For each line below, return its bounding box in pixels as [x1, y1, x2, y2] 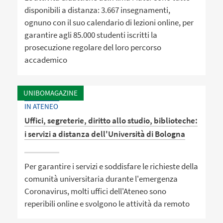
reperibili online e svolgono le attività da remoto [24, 198, 190, 209]
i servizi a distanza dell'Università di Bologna [24, 128, 186, 140]
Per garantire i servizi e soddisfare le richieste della [24, 160, 199, 172]
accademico [24, 54, 68, 66]
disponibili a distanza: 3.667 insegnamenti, [24, 4, 171, 16]
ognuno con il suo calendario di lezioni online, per [24, 17, 194, 28]
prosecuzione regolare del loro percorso [24, 42, 162, 53]
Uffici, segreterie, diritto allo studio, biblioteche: [24, 115, 198, 126]
